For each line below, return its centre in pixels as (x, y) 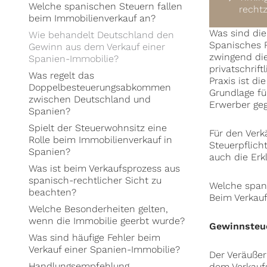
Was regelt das (61, 76)
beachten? (52, 193)
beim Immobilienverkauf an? (92, 18)
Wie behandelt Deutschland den (101, 35)
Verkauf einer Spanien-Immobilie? (104, 250)
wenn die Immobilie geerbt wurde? (107, 221)
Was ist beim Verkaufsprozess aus (104, 169)
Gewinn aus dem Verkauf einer (97, 47)
